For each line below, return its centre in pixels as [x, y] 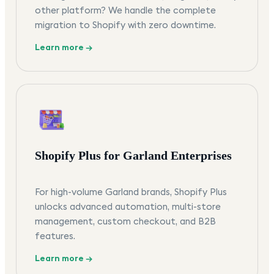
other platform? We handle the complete [125, 10]
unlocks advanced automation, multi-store [128, 207]
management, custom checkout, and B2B [125, 221]
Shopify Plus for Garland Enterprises [133, 156]
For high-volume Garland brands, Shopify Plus [131, 192]
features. [55, 236]
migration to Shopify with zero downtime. [125, 25]
